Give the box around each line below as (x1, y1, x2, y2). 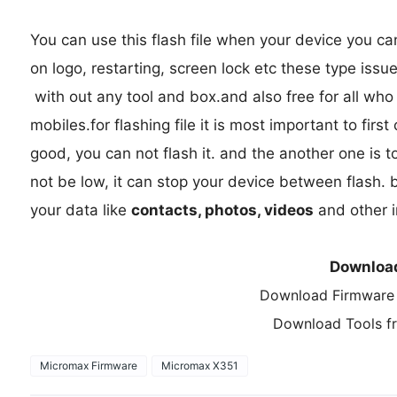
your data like (29, 201, 131, 219)
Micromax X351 (160, 359, 238, 372)
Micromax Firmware (39, 359, 137, 372)
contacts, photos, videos (130, 201, 314, 219)
